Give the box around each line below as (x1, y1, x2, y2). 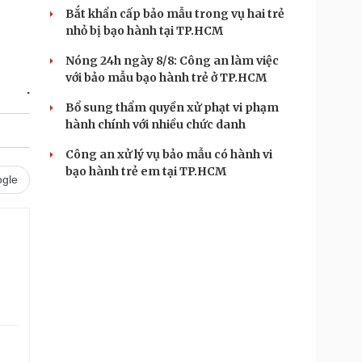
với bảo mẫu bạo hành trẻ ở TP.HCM (65, 70, 267, 85)
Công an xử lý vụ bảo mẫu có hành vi (65, 147, 272, 162)
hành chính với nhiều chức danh (65, 117, 246, 132)
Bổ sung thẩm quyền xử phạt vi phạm (65, 100, 279, 115)
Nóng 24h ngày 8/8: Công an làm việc (65, 53, 279, 68)
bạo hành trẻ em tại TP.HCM (65, 164, 226, 179)
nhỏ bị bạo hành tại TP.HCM (65, 23, 223, 38)
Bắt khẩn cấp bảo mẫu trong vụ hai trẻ (65, 6, 284, 21)
